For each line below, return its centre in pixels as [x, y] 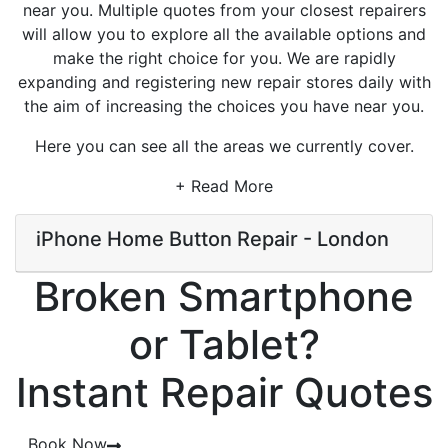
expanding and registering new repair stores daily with [224, 82]
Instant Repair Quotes [224, 392]
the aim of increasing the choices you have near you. [224, 106]
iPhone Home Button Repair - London [212, 239]
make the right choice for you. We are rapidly [224, 58]
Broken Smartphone [224, 296]
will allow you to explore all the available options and [224, 34]
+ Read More [224, 186]
